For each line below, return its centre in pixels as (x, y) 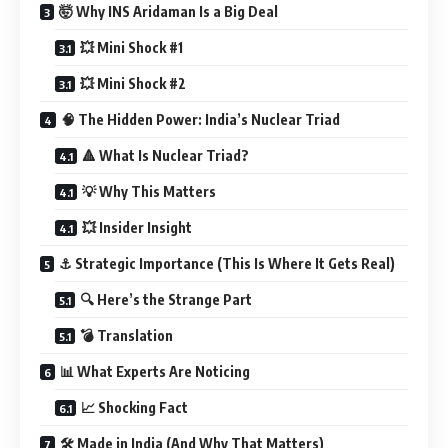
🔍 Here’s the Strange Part (166, 299)
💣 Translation (126, 335)
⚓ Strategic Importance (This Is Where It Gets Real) (227, 263)
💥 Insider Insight (137, 227)
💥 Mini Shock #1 (131, 47)
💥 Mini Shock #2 (133, 83)
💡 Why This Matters (149, 191)
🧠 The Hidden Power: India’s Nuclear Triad (200, 119)
